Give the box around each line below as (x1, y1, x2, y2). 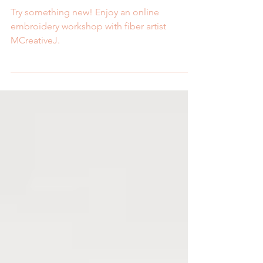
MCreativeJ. (11, 60, 60, 72)
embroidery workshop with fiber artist (11, 46, 166, 58)
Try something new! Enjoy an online (11, 32, 159, 43)
